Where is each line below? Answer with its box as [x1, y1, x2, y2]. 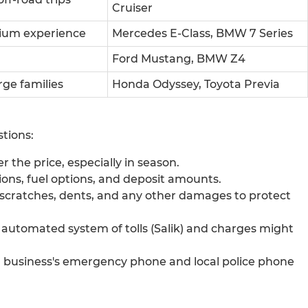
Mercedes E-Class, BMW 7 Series [112, 27, 293, 41]
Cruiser [112, 1, 153, 15]
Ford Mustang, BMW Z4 [112, 52, 245, 66]
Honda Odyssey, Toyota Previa [112, 78, 280, 91]
